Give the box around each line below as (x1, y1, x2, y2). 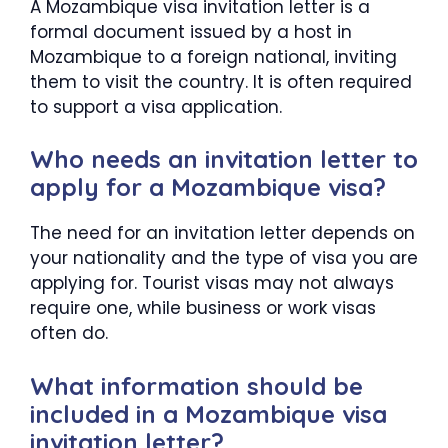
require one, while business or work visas (30, 296, 376, 321)
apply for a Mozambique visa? (30, 172, 386, 203)
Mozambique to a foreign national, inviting (30, 44, 397, 69)
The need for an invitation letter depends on (30, 221, 415, 246)
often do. (30, 321, 108, 346)
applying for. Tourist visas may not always (30, 271, 394, 296)
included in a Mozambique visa (30, 398, 387, 429)
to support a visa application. (30, 94, 282, 119)
